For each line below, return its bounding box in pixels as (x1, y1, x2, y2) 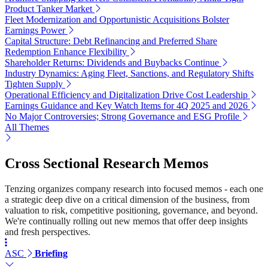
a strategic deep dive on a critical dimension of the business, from (5, 194, 249, 205)
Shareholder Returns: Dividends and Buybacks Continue (5, 57, 219, 68)
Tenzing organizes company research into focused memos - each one (5, 183, 263, 194)
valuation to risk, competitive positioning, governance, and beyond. (5, 205, 258, 215)
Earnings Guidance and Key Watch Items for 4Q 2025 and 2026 (5, 100, 248, 111)
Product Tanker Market (5, 3, 92, 14)
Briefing (35, 248, 68, 258)
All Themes (5, 121, 49, 132)
